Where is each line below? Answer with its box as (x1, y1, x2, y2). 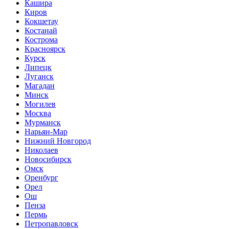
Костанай (25, 26, 57, 35)
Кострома (25, 35, 58, 44)
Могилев (25, 99, 56, 108)
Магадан (25, 81, 55, 90)
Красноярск (25, 44, 65, 53)
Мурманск (25, 118, 61, 127)
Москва (25, 108, 51, 118)
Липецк (25, 62, 52, 72)
